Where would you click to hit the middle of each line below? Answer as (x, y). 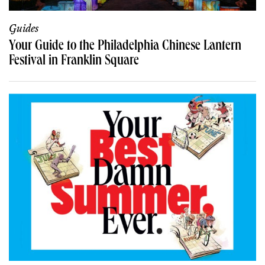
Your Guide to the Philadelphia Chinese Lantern (125, 47)
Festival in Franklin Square (74, 62)
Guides (24, 29)
